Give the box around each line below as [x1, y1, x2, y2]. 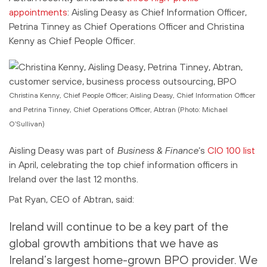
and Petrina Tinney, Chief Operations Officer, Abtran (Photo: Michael [9, 105, 228, 114]
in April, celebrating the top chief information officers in [9, 159, 238, 170]
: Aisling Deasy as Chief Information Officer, [67, 6, 247, 17]
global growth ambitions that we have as [9, 235, 218, 250]
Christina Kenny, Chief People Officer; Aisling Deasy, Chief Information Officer [9, 91, 255, 100]
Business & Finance [117, 144, 198, 156]
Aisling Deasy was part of [9, 144, 117, 156]
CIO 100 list [207, 144, 255, 156]
